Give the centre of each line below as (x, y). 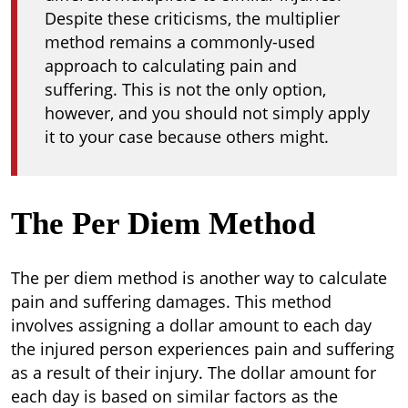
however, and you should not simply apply (207, 113)
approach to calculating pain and (171, 66)
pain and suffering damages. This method (171, 301)
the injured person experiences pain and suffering (203, 349)
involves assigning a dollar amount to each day (191, 325)
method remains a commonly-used (180, 42)
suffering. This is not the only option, (185, 89)
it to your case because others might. (187, 137)
